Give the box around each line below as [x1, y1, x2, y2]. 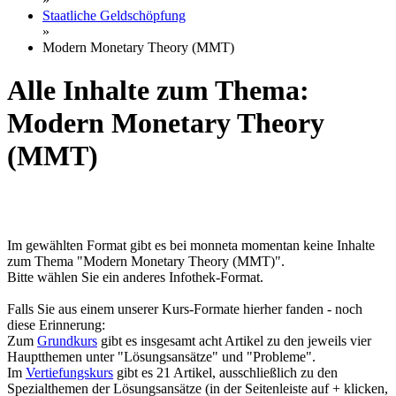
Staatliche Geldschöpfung [42, 8, 186, 23]
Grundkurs [37, 332, 97, 348]
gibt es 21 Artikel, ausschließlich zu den [113, 364, 338, 380]
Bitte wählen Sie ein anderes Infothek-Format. [7, 269, 263, 285]
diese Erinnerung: [7, 316, 105, 332]
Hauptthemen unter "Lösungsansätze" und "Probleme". [7, 348, 316, 364]
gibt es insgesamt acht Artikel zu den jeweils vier [97, 332, 371, 348]
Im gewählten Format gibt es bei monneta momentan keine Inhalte [7, 237, 375, 253]
